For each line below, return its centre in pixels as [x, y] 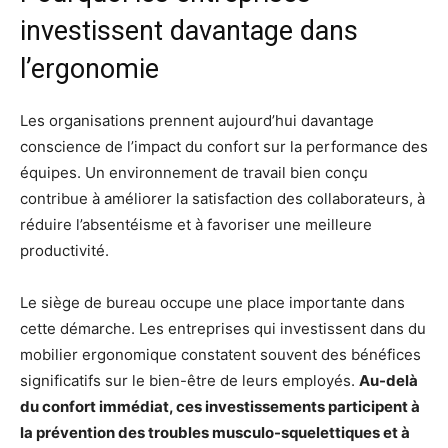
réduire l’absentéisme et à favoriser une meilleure [196, 225]
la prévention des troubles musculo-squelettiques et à [215, 433]
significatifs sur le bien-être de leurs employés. [189, 381]
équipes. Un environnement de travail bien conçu [194, 173]
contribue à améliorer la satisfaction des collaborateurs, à [222, 199]
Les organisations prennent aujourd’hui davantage [197, 121]
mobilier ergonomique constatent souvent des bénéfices [220, 355]
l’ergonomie [89, 69]
